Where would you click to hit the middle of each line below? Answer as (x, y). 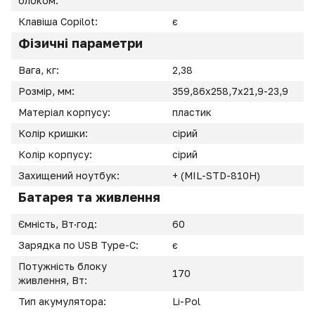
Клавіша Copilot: (59, 21)
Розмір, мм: (48, 91)
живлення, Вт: (54, 280)
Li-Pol (186, 301)
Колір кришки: (54, 133)
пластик (192, 112)
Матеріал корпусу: (66, 112)
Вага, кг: (40, 70)
